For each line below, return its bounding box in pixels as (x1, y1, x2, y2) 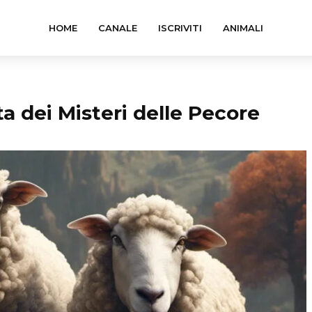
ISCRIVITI (158, 22, 202, 33)
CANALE (98, 22, 137, 33)
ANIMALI (223, 22, 263, 33)
